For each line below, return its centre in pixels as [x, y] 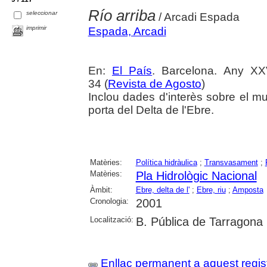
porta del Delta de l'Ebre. [151, 110]
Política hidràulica [166, 162]
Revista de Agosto [154, 83]
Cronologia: [109, 201]
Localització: [111, 219]
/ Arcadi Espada [197, 17]
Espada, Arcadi [127, 31]
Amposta [248, 190]
